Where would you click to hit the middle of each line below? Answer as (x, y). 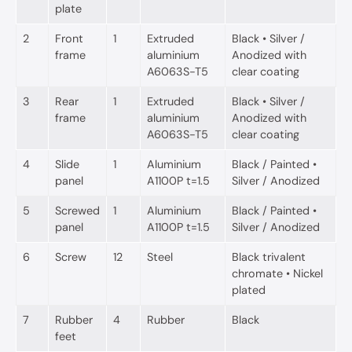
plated (249, 290)
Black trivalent (269, 257)
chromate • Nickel (277, 273)
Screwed (77, 210)
